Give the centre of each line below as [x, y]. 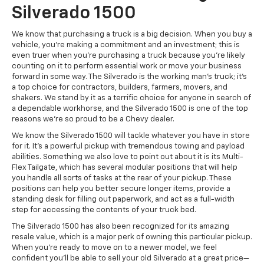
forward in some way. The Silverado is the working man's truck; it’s [129, 77]
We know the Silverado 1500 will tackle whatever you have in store [131, 136]
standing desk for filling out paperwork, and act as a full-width [123, 200]
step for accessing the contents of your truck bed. [104, 210]
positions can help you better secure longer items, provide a [121, 189]
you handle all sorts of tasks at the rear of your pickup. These [122, 179]
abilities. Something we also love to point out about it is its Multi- [128, 157]
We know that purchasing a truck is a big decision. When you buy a [132, 35]
